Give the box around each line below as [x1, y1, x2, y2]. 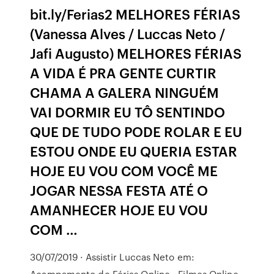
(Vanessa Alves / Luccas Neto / [30, 24, 226, 43]
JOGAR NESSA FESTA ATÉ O [30, 180, 209, 199]
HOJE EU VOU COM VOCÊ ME [30, 161, 218, 180]
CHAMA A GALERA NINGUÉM [30, 83, 220, 102]
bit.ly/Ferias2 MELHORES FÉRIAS [30, 4, 241, 23]
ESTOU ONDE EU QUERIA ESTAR [30, 141, 238, 160]
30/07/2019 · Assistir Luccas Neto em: [30, 250, 194, 264]
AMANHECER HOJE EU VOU [30, 200, 209, 219]
